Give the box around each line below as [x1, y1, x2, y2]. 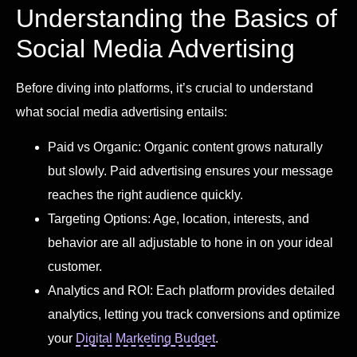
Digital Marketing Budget [76, 331, 215, 346]
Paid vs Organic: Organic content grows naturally [48, 140, 323, 155]
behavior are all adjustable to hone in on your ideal [48, 236, 333, 250]
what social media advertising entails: [16, 104, 227, 119]
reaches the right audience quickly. [48, 188, 243, 202]
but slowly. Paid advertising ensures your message [48, 164, 333, 178]
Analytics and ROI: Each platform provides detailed [48, 284, 335, 298]
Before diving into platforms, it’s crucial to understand [16, 80, 313, 95]
